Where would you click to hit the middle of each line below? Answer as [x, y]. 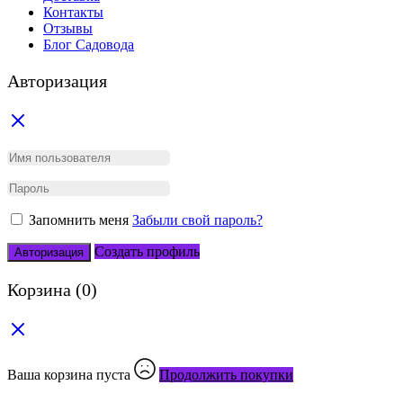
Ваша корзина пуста [71, 375]
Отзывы [68, 29]
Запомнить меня [79, 220]
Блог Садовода [89, 45]
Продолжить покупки [226, 375]
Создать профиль [147, 252]
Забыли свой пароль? [197, 220]
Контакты [73, 13]
